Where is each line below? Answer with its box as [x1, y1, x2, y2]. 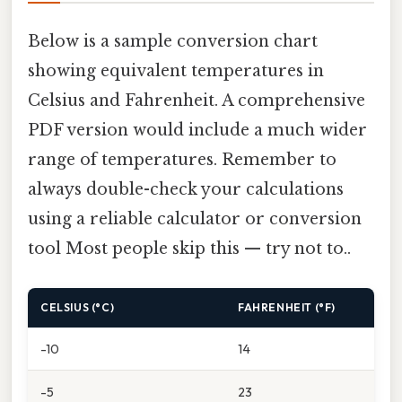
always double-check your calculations [28, 179, 344, 200]
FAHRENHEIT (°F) [238, 300, 336, 314]
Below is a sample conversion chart [28, 31, 318, 52]
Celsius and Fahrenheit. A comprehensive [28, 91, 365, 111]
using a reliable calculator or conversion [28, 209, 362, 230]
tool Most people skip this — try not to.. [28, 239, 351, 259]
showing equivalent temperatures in [28, 61, 324, 82]
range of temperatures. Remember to [28, 150, 336, 170]
